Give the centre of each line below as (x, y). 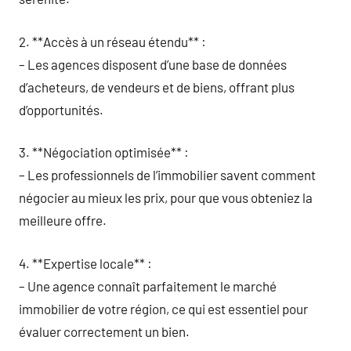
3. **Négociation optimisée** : (104, 152)
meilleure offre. (63, 220)
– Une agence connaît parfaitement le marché (148, 286)
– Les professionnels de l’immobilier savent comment (167, 175)
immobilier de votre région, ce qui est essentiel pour (163, 308)
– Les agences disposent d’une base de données (153, 64)
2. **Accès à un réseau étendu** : (112, 41)
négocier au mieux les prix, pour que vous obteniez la (166, 197)
